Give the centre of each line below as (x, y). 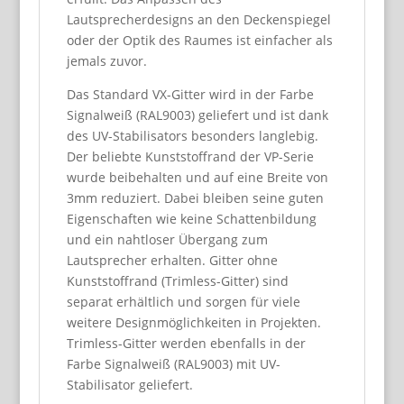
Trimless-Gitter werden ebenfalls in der (186, 343)
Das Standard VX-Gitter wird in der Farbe (190, 94)
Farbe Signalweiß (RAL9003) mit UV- (173, 364)
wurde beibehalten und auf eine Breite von (197, 177)
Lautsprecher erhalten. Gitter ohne (172, 260)
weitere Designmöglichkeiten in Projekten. (193, 322)
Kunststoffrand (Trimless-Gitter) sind (177, 281)
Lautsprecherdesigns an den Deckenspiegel (198, 19)
